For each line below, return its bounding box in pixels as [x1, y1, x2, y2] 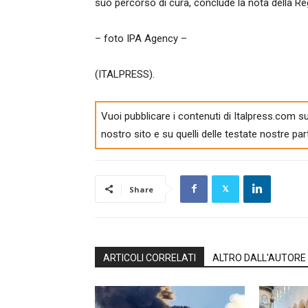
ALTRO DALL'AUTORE [212, 252, 306, 263]
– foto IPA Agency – [95, 32, 187, 45]
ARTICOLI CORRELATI [103, 252, 196, 263]
